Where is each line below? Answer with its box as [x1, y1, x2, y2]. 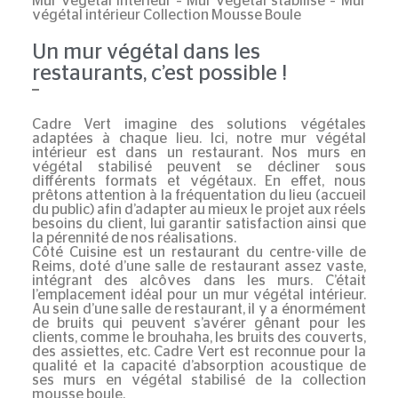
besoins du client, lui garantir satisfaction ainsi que [31, 216, 366, 231]
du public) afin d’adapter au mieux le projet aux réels [31, 202, 366, 217]
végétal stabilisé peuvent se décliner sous [31, 159, 366, 174]
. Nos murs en [259, 145, 366, 160]
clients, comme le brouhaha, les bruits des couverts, [31, 330, 366, 345]
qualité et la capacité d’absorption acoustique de [31, 358, 366, 373]
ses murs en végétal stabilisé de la [31, 372, 302, 387]
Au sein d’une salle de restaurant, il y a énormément [31, 301, 366, 316]
